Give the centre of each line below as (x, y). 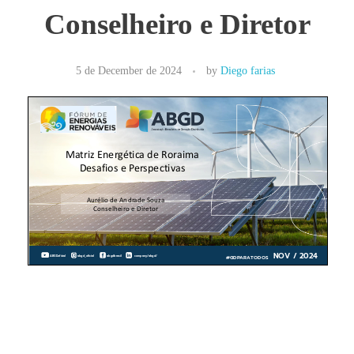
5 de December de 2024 (128, 70)
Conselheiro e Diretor (177, 24)
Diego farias (247, 70)
